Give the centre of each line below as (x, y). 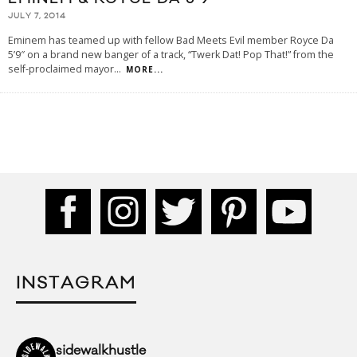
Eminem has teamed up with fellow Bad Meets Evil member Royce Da (171, 41)
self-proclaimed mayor (61, 69)
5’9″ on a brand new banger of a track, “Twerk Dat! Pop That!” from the (171, 55)
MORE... (145, 70)
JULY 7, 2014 (37, 16)
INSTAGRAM (76, 284)
